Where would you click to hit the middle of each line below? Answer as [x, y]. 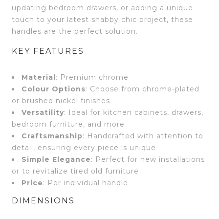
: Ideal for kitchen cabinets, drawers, [134, 112]
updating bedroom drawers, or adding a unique [102, 8]
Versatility [43, 112]
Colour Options [54, 89]
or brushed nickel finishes [61, 100]
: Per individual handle [86, 183]
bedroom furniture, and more [68, 124]
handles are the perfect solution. [75, 31]
